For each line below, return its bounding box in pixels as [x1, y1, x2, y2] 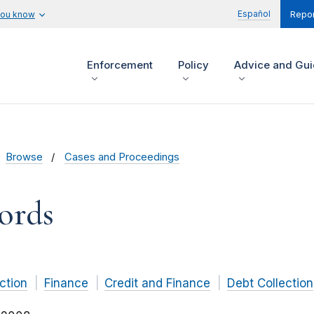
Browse [5, 151, 43, 164]
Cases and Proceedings [64, 151, 180, 164]
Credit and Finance [104, 276, 210, 291]
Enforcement [87, 58, 153, 72]
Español [238, 8, 271, 19]
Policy [178, 58, 209, 72]
